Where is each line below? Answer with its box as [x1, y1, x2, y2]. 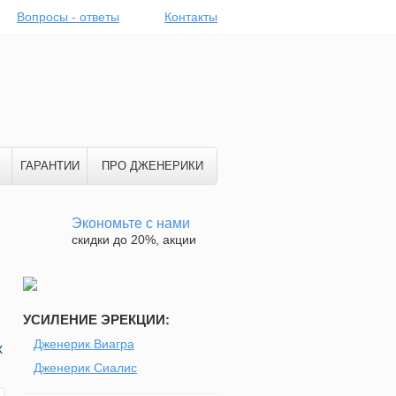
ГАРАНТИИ [19, 159, 80, 172]
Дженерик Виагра [34, 337, 134, 351]
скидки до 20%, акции [72, 232, 196, 247]
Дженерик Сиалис [34, 361, 137, 375]
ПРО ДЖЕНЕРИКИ [101, 159, 203, 172]
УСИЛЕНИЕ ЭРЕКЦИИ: [23, 312, 170, 327]
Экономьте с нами [72, 216, 190, 231]
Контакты [164, 10, 217, 24]
